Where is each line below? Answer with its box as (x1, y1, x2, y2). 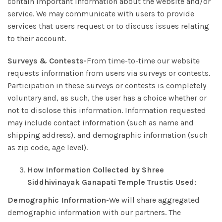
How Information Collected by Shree (27, 165, 164, 174)
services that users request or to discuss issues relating (7, 21, 209, 31)
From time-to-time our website (87, 56, 200, 65)
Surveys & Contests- (7, 56, 87, 65)
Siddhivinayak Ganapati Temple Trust (27, 177, 167, 187)
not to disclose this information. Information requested (7, 106, 206, 115)
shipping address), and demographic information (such (7, 130, 208, 140)
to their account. (7, 34, 66, 43)
